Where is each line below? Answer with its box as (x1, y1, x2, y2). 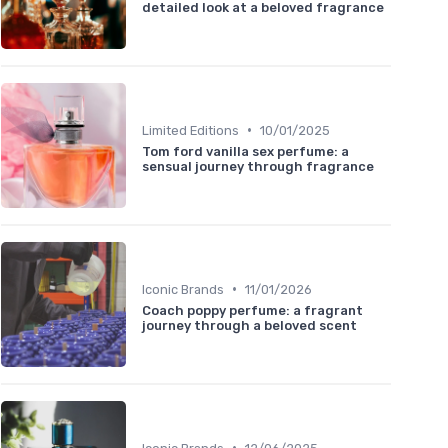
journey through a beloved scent (142, 317, 357, 333)
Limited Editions (142, 122, 239, 138)
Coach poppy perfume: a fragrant (142, 302, 363, 318)
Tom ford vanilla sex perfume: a (142, 143, 349, 159)
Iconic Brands (142, 281, 224, 297)
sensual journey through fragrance (142, 158, 374, 174)
